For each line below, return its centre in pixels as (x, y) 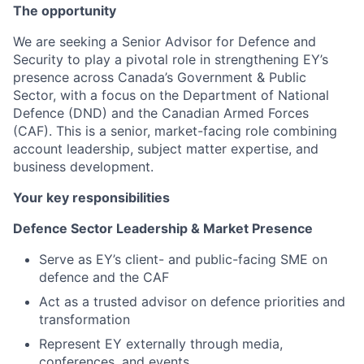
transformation (84, 319)
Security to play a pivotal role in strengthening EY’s (171, 59)
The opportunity (65, 11)
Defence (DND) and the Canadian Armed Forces (161, 113)
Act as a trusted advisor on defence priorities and (192, 301)
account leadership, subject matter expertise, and (166, 149)
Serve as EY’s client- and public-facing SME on (183, 259)
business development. (83, 167)
